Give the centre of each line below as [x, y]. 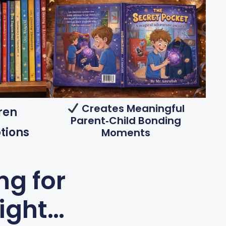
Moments [126, 132]
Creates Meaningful [132, 108]
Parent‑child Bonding [126, 120]
